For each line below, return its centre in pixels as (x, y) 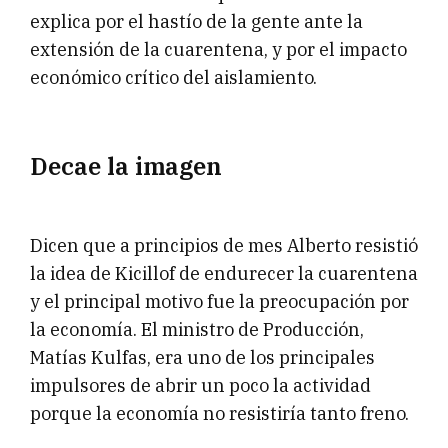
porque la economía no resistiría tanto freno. (219, 414)
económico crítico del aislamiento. (173, 78)
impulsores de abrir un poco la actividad (200, 386)
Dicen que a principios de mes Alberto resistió (224, 246)
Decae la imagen (126, 166)
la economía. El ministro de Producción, (197, 330)
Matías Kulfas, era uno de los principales (202, 358)
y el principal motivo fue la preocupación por (219, 302)
